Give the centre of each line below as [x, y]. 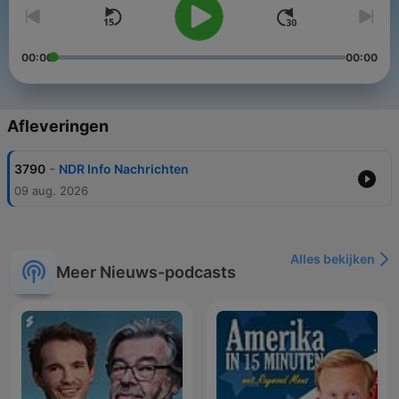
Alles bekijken [333, 259]
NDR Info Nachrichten [124, 169]
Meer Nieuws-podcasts [146, 272]
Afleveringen [58, 126]
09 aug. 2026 [51, 191]
